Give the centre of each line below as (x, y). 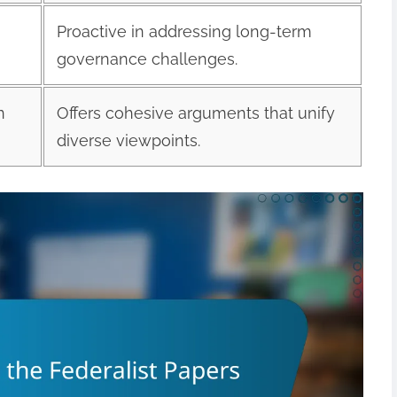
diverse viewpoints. (128, 140)
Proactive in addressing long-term (184, 31)
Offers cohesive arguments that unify (195, 113)
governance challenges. (147, 58)
